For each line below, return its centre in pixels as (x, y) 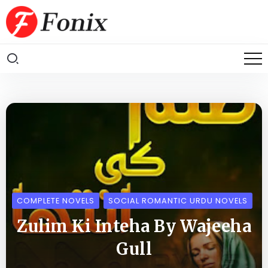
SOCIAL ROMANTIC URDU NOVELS (178, 201)
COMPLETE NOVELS (55, 201)
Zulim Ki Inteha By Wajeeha (134, 226)
